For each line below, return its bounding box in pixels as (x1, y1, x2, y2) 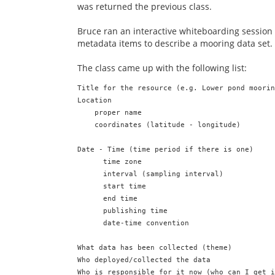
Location (77, 96, 112, 104)
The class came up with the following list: (77, 62, 247, 74)
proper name (77, 108, 142, 117)
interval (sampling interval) (77, 169, 223, 178)
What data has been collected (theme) (77, 243, 232, 252)
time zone (77, 157, 142, 166)
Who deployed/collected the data (77, 255, 211, 264)
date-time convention (77, 219, 189, 227)
